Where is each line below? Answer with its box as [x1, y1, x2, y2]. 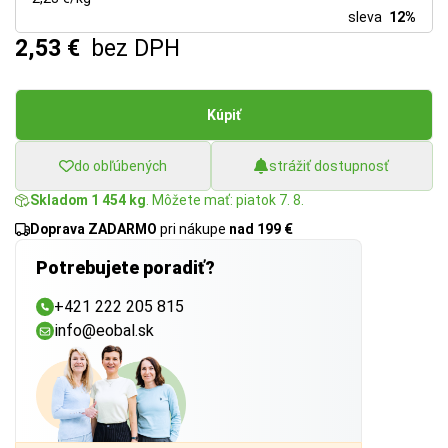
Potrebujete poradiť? [36, 257, 215, 278]
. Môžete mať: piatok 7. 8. [146, 192, 304, 208]
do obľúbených [73, 157, 167, 174]
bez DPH [91, 35, 180, 62]
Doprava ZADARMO [30, 221, 157, 237]
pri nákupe [157, 221, 229, 237]
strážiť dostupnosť [269, 157, 390, 174]
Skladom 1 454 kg [30, 192, 146, 208]
